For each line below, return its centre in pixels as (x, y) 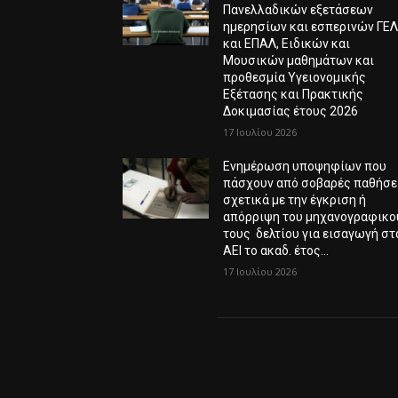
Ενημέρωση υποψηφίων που (305, 166)
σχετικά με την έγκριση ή (295, 199)
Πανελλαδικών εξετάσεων (298, 9)
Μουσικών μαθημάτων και (299, 60)
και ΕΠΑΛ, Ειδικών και (287, 43)
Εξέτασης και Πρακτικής (294, 94)
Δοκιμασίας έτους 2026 (291, 111)
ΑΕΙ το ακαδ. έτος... (276, 250)
